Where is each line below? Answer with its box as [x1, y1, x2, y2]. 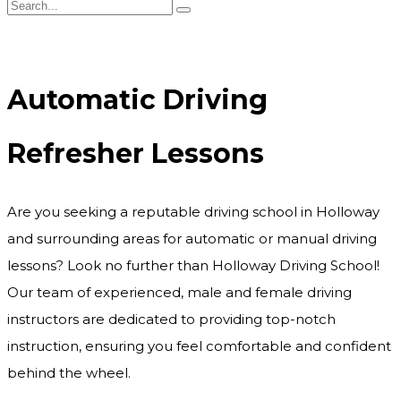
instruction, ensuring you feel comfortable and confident [7, 337, 391, 355]
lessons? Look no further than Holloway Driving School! [7, 257, 380, 275]
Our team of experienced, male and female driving [7, 284, 352, 302]
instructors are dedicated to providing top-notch [7, 311, 336, 328]
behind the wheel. [7, 364, 131, 382]
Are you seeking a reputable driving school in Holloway [7, 203, 380, 221]
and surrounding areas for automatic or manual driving [7, 230, 377, 248]
